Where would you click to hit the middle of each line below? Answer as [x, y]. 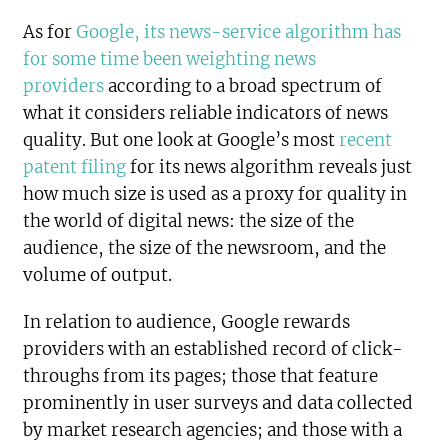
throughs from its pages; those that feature [201, 375]
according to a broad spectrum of [245, 85]
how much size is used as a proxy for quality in [215, 193]
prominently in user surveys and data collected [218, 402]
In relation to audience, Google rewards [187, 321]
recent [366, 139]
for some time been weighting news [170, 58]
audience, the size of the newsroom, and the [205, 247]
